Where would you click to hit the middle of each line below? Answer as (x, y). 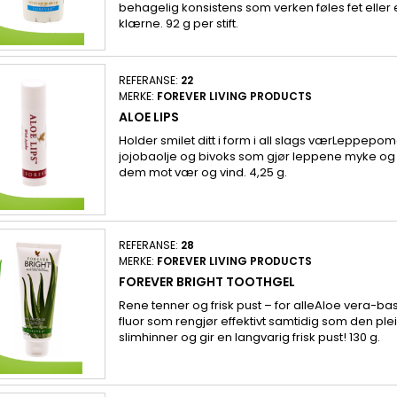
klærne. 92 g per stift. (178, 23)
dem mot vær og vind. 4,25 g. (202, 172)
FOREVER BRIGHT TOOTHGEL (206, 281)
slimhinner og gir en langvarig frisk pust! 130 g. (249, 337)
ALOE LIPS (148, 117)
